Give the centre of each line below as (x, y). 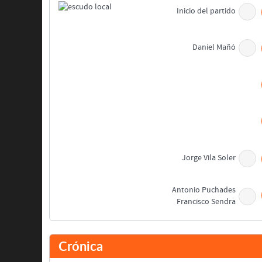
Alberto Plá (216, 240)
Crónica (81, 246)
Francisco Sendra (206, 202)
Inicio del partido (206, 11)
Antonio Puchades (204, 190)
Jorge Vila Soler (209, 158)
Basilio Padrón (211, 228)
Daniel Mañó (214, 48)
